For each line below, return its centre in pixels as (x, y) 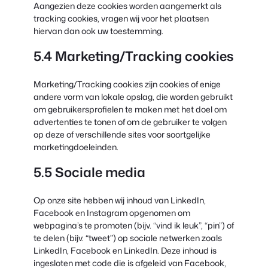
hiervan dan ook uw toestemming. (98, 31)
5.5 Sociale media (89, 172)
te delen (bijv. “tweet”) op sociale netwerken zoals (128, 237)
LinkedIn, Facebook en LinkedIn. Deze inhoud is (125, 250)
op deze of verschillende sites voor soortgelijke (122, 134)
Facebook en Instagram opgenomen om (112, 212)
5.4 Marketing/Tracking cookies (134, 56)
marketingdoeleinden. (76, 147)
